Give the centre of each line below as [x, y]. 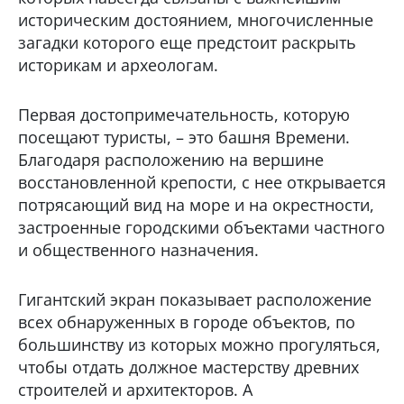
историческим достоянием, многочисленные [196, 19]
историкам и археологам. [118, 64]
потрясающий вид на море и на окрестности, [196, 204]
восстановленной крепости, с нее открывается [202, 182]
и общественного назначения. [138, 249]
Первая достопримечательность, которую [184, 114]
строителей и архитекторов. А [135, 389]
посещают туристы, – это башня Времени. [184, 137]
